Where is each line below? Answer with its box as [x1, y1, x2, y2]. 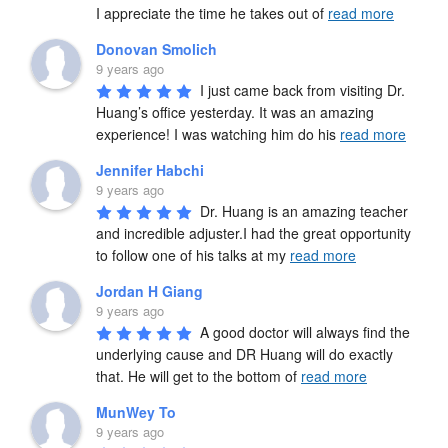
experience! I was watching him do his [96, 123, 340, 144]
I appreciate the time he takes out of [96, 2, 328, 23]
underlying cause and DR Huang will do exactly [96, 343, 393, 364]
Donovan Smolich [96, 38, 217, 59]
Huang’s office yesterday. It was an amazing [96, 101, 374, 122]
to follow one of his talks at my [96, 244, 290, 265]
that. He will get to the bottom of [96, 365, 301, 386]
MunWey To [96, 401, 176, 422]
